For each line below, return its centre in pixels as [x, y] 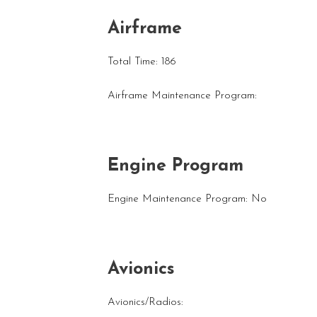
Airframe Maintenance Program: [182, 96]
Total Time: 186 [142, 62]
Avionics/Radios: [145, 302]
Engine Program [175, 166]
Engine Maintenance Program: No [187, 199]
